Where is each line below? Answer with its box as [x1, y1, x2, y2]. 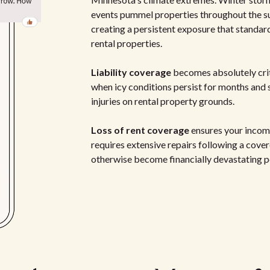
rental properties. [90, 37, 162, 49]
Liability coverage [90, 66, 171, 78]
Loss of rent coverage [90, 124, 189, 136]
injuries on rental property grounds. [90, 95, 234, 107]
